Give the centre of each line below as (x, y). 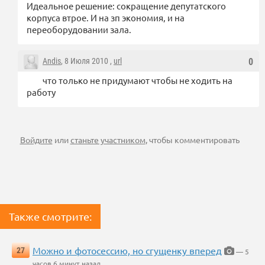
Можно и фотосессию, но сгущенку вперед (127, 251)
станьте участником (108, 140)
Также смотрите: (50, 216)
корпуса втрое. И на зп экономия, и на (106, 18)
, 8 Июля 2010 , (87, 61)
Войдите (36, 140)
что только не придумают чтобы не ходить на (138, 80)
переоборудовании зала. (79, 30)
